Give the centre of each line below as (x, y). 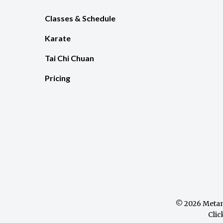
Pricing (57, 78)
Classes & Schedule (80, 18)
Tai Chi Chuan (69, 58)
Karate (58, 38)
